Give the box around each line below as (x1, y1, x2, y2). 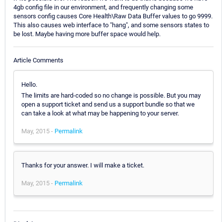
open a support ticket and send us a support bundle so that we (21, 100, 195, 108)
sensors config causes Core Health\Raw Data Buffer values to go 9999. (13, 12, 213, 20)
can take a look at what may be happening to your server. (21, 109, 179, 117)
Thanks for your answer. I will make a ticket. (21, 161, 144, 169)
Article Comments (13, 56, 63, 64)
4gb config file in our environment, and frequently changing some (13, 3, 193, 11)
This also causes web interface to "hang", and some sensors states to (13, 21, 209, 29)
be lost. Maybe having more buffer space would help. (13, 30, 161, 38)
